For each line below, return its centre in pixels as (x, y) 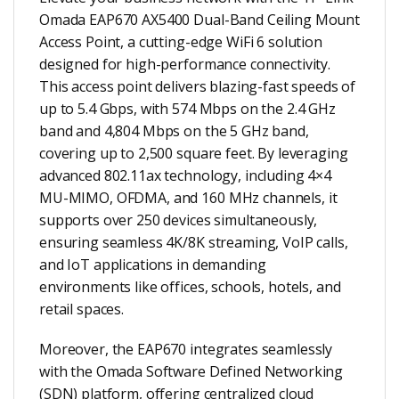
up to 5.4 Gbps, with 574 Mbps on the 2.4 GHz (187, 109)
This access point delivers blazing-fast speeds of (198, 87)
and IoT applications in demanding (153, 265)
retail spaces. (82, 309)
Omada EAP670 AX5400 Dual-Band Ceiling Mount (199, 20)
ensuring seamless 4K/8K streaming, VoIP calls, (194, 243)
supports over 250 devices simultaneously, (179, 220)
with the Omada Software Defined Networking (191, 371)
